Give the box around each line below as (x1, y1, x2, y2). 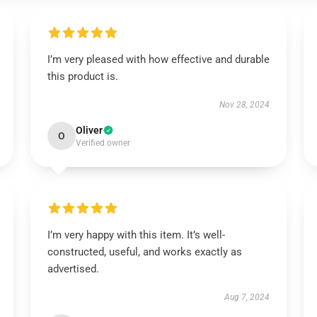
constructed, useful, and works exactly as (47, 246, 242, 258)
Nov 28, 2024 (219, 100, 270, 110)
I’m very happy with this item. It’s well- (47, 229, 225, 241)
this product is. (47, 70, 118, 83)
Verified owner (75, 138, 130, 148)
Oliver (75, 125, 103, 136)
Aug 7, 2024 (224, 292, 270, 302)
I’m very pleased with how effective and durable (47, 53, 270, 66)
